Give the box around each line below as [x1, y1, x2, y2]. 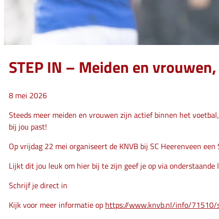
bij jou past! [9, 120, 47, 132]
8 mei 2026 [9, 89, 47, 101]
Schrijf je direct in [9, 179, 67, 191]
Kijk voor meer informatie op [9, 198, 105, 211]
